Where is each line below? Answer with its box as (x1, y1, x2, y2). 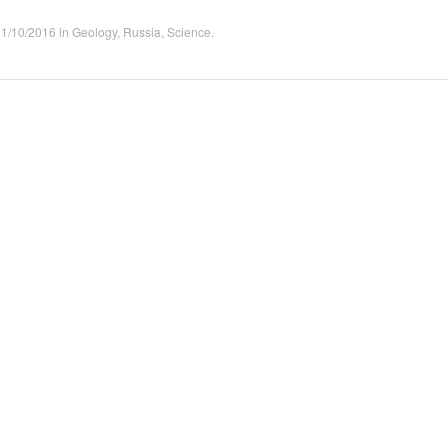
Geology (72, 23, 117, 40)
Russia (123, 23, 161, 40)
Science (167, 23, 211, 40)
